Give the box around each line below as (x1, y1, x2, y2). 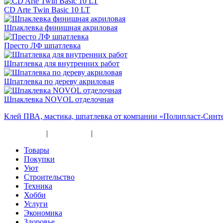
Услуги (24, 199, 48, 208)
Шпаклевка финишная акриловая (4, 23, 117, 32)
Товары (24, 145, 49, 154)
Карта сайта (4, 128, 44, 137)
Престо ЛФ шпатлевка (4, 41, 81, 50)
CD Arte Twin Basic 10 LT (4, 5, 90, 14)
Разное (95, 128, 117, 137)
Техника (24, 181, 52, 190)
